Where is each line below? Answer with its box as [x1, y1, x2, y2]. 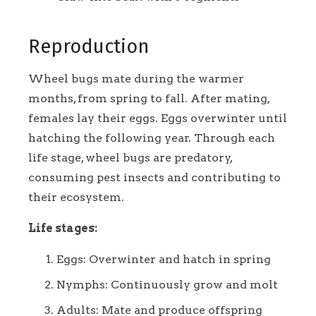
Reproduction [28, 35, 149, 58]
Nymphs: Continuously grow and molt [56, 278, 278, 292]
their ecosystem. [28, 190, 124, 205]
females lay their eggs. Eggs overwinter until [28, 111, 287, 126]
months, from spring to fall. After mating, [28, 92, 269, 106]
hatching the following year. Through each [28, 131, 275, 145]
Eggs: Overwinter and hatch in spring [56, 253, 271, 267]
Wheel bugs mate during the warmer [28, 72, 244, 86]
